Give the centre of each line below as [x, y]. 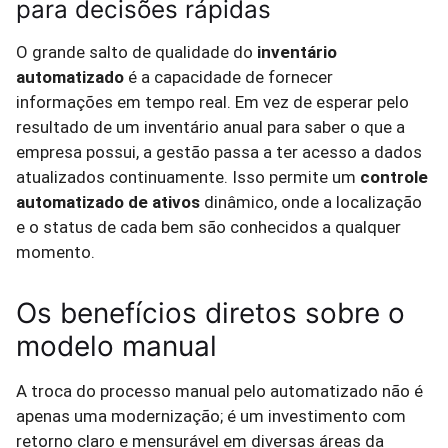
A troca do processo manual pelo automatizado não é [219, 391]
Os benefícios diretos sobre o [210, 313]
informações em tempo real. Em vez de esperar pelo [212, 102]
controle [394, 177]
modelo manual [116, 346]
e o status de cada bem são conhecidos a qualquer [208, 227]
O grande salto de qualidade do [136, 52]
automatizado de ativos [108, 202]
